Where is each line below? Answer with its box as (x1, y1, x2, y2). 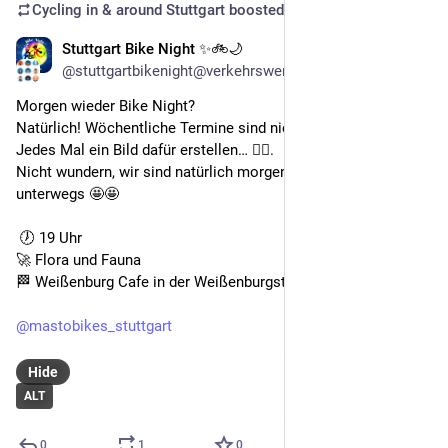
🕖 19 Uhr (20, 229, 86, 248)
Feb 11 (388, 42, 432, 61)
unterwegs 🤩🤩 (16, 185, 119, 204)
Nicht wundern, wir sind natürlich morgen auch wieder (16, 163, 372, 182)
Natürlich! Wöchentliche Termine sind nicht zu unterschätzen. (16, 119, 428, 138)
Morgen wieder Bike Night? (16, 97, 195, 116)
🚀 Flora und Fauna (16, 251, 141, 270)
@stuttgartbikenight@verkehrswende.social (62, 62, 351, 81)
